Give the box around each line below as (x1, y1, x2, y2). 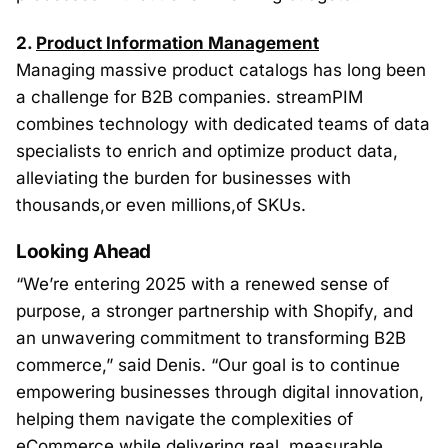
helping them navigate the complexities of (16, 409, 353, 429)
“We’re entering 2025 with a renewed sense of (16, 274, 389, 294)
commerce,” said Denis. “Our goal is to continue (16, 355, 400, 375)
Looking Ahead (16, 240, 152, 263)
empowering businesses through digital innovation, (16, 382, 424, 402)
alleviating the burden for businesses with (16, 168, 351, 188)
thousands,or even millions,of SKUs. (16, 195, 306, 215)
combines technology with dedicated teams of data (16, 114, 430, 134)
